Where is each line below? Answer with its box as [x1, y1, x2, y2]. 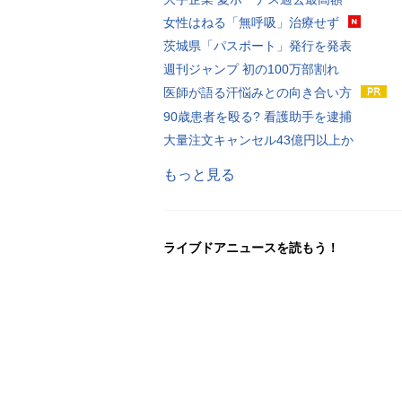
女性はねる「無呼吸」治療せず [163, 14, 339, 30]
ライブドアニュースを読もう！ [163, 240, 339, 255]
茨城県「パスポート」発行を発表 [163, 38, 352, 53]
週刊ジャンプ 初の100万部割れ [163, 61, 339, 76]
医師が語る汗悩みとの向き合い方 [163, 84, 352, 100]
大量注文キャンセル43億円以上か [163, 132, 354, 147]
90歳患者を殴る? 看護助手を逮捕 [163, 109, 352, 124]
